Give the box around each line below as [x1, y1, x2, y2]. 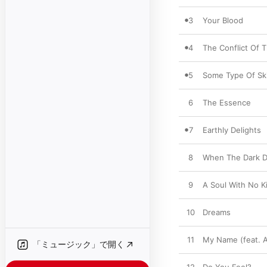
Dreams [203, 207, 231, 217]
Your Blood [203, 15, 243, 25]
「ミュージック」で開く [33, 239, 125, 249]
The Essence [203, 98, 251, 107]
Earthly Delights [203, 125, 261, 135]
